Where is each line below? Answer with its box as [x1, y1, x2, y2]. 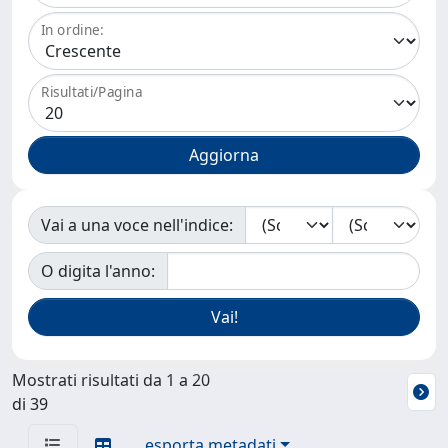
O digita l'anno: [41, 260, 155, 282]
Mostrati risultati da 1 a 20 [12, 369, 210, 391]
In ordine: [41, 20, 104, 40]
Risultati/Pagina [41, 82, 143, 102]
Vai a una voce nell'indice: [41, 214, 233, 236]
